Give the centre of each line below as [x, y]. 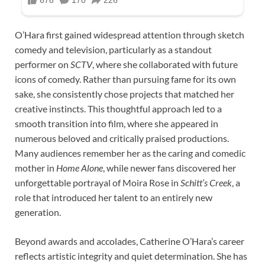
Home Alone [80, 167]
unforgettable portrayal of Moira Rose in [98, 182]
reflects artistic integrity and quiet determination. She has [131, 256]
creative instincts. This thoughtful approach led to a [118, 108]
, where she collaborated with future [165, 64]
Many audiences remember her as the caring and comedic [130, 153]
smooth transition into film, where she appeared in [117, 123]
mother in [35, 167]
